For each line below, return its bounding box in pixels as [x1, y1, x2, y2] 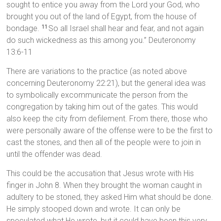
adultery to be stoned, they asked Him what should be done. [6, 192, 214, 202]
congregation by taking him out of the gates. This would [6, 102, 198, 112]
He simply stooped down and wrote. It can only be [6, 204, 181, 214]
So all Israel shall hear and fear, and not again [48, 24, 204, 34]
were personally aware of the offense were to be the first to [6, 126, 213, 136]
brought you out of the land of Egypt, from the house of [6, 12, 197, 22]
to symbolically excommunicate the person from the [6, 90, 188, 100]
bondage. [6, 24, 42, 34]
